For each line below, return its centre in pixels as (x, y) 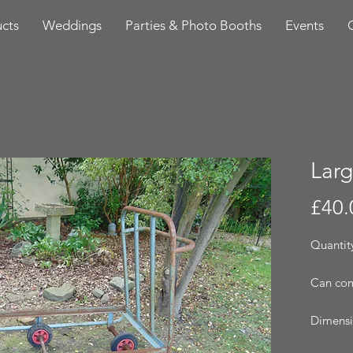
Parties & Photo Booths (193, 25)
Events (305, 25)
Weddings (72, 25)
